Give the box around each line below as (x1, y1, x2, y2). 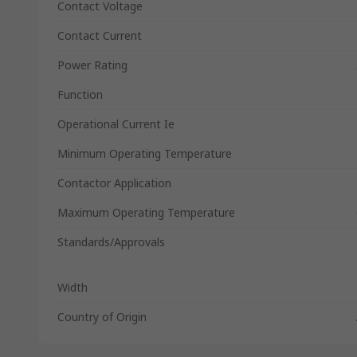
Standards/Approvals (57, 234, 165, 249)
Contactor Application (57, 175, 171, 190)
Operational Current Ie (57, 116, 175, 131)
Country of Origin (57, 309, 147, 324)
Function (57, 87, 103, 102)
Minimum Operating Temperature (57, 146, 232, 161)
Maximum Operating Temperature (57, 205, 235, 220)
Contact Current (57, 28, 142, 43)
